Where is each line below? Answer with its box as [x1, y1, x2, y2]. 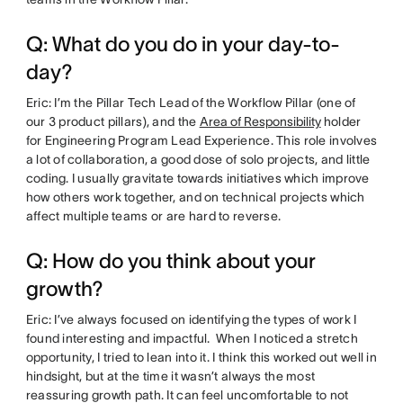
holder [320, 113, 362, 129]
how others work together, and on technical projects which [25, 189, 365, 204]
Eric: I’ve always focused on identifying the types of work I [25, 311, 357, 327]
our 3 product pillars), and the [25, 113, 200, 129]
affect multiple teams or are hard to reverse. [25, 208, 282, 223]
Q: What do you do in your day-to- [25, 31, 340, 56]
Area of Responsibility [199, 113, 321, 129]
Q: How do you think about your [25, 248, 316, 273]
